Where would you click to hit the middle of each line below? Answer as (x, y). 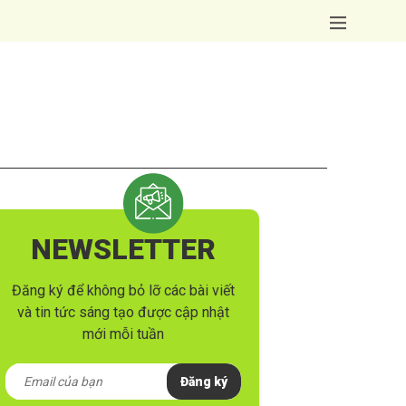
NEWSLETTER (123, 250)
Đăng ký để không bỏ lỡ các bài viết (123, 291)
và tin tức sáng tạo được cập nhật (123, 313)
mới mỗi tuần (123, 334)
